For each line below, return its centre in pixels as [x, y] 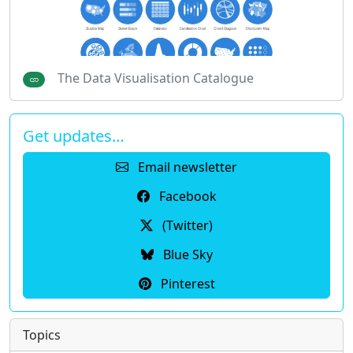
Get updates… [74, 136]
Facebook [186, 197]
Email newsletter [186, 167]
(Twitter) [186, 226]
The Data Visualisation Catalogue [155, 78]
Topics [42, 335]
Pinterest [186, 284]
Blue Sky [186, 255]
